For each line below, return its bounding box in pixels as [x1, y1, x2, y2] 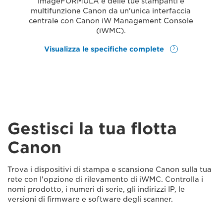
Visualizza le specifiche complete [44, 45, 166, 53]
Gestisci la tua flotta [7, 118, 177, 138]
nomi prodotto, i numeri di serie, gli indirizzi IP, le [7, 185, 185, 193]
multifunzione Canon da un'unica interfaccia [31, 7, 191, 15]
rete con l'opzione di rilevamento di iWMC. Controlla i [7, 175, 203, 183]
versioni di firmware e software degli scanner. [7, 195, 173, 203]
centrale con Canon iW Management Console [28, 17, 193, 25]
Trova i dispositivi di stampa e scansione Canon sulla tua [7, 165, 212, 173]
